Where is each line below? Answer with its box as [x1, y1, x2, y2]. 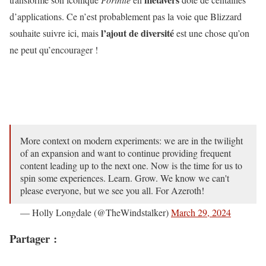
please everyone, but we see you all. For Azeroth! [20, 184, 204, 197]
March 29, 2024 [171, 206, 231, 218]
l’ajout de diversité [101, 26, 174, 40]
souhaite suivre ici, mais [9, 27, 101, 39]
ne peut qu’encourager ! [9, 43, 98, 56]
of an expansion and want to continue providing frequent [20, 147, 231, 159]
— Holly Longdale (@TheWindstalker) [20, 206, 171, 218]
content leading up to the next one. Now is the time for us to [20, 159, 242, 172]
